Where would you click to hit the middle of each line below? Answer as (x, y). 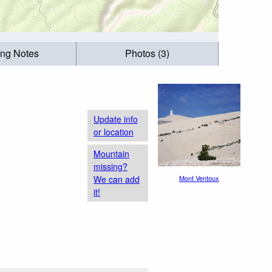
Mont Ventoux (199, 178)
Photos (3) (148, 53)
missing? (110, 166)
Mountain (111, 153)
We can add (117, 179)
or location (114, 131)
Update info (116, 119)
